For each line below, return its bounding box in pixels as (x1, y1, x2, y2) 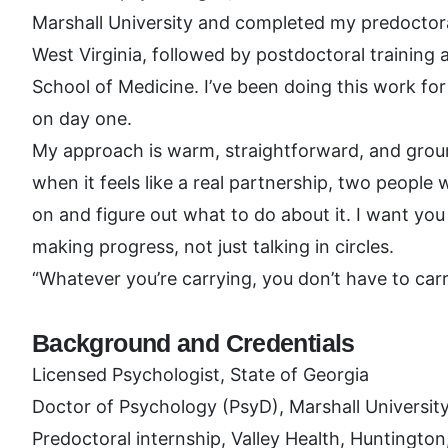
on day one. (32, 108, 132, 129)
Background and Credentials (32, 329, 355, 357)
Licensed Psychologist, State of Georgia (32, 364, 369, 385)
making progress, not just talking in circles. (32, 236, 394, 257)
